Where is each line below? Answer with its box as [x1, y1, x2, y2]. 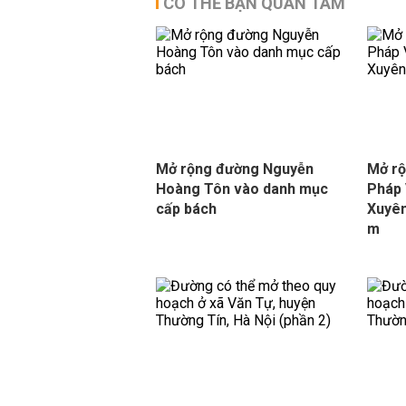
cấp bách [156, 200, 217, 217]
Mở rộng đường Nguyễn [156, 160, 314, 178]
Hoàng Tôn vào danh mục [156, 180, 328, 198]
